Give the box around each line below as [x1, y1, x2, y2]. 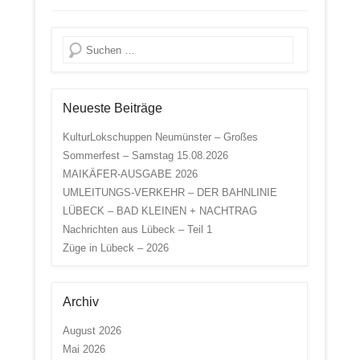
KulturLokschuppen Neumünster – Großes [62, 131, 258, 144]
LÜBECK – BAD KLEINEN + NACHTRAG [62, 205, 257, 218]
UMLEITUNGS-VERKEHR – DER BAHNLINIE [62, 186, 277, 199]
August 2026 [62, 325, 121, 337]
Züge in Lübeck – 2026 [62, 242, 169, 255]
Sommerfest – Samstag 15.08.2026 [62, 149, 228, 162]
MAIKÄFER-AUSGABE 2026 [62, 168, 198, 181]
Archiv [62, 295, 99, 309]
